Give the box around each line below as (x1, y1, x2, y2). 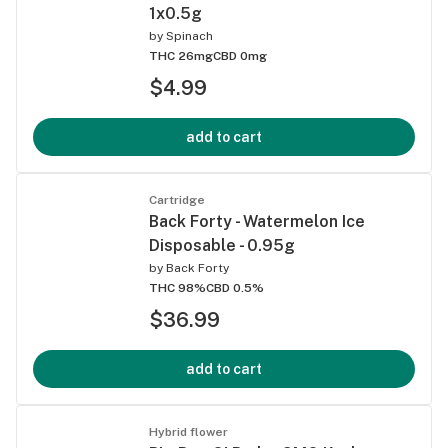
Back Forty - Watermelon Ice (149, 211, 365, 231)
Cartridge (149, 192, 205, 207)
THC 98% (149, 280, 206, 295)
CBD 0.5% (206, 280, 264, 295)
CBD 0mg (213, 48, 267, 63)
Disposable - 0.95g (149, 235, 295, 255)
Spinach (166, 28, 213, 43)
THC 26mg (149, 48, 213, 63)
